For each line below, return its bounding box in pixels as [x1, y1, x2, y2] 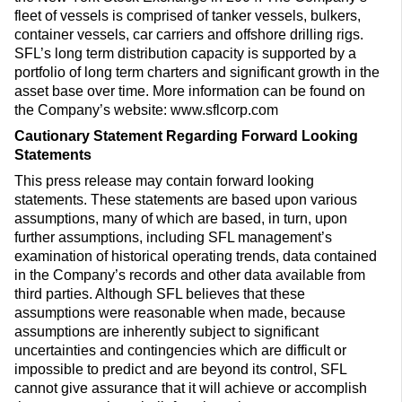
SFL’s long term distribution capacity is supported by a [14, 46, 356, 62]
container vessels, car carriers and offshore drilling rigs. [14, 27, 363, 43]
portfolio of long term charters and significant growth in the [14, 65, 380, 81]
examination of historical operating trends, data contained [14, 249, 377, 265]
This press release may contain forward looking [14, 173, 314, 189]
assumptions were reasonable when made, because [14, 305, 345, 321]
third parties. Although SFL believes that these [14, 286, 305, 302]
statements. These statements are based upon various [14, 192, 357, 208]
